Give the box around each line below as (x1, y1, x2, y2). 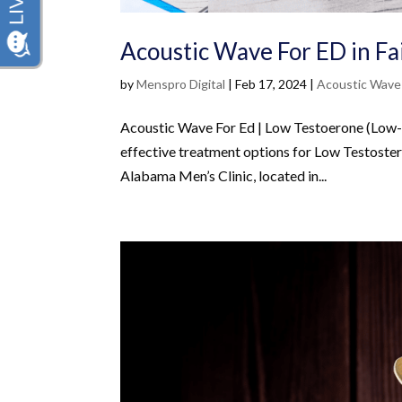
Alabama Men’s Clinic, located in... (120, 167, 328, 185)
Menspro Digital (136, 76, 226, 92)
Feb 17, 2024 (235, 76, 308, 92)
